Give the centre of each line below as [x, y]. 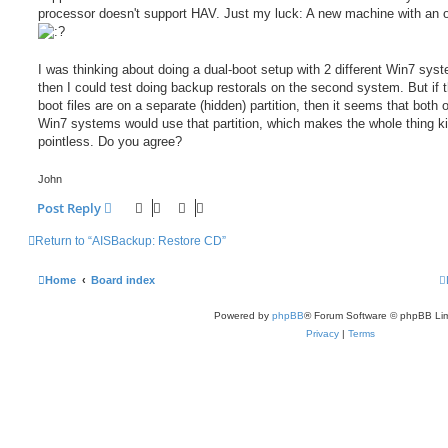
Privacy [322, 333]
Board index [123, 279]
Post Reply [69, 207]
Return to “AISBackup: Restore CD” [130, 240]
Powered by [242, 315]
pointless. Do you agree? [110, 142]
